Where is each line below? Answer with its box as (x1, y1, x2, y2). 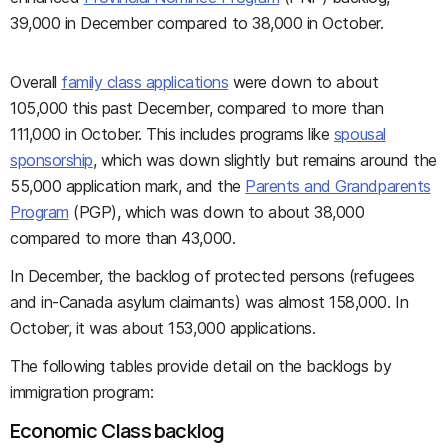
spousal (333, 124, 386, 144)
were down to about (228, 72, 379, 92)
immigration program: (10, 382, 154, 402)
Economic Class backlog (10, 417, 225, 444)
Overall (10, 72, 62, 92)
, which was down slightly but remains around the (92, 150, 437, 170)
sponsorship (10, 150, 93, 170)
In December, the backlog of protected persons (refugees (10, 266, 415, 286)
